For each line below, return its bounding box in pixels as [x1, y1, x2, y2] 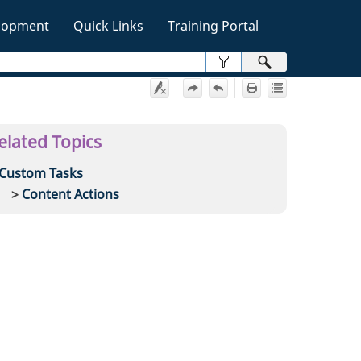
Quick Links [73, 17, 143, 35]
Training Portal [168, 17, 259, 35]
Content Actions [22, 185, 120, 203]
